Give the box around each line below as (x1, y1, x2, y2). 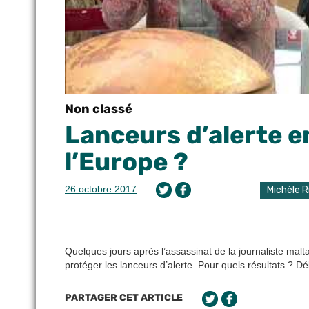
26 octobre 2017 (65, 183, 137, 195)
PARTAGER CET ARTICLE (65, 292, 183, 304)
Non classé (65, 101, 132, 117)
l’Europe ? (65, 147, 188, 177)
